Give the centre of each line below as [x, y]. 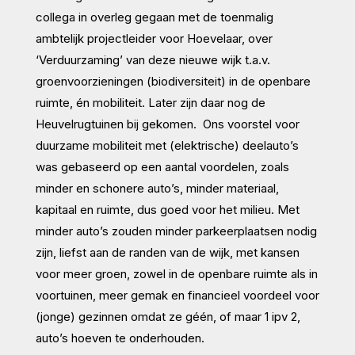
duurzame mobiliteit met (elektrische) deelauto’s [167, 145]
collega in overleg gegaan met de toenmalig [154, 17]
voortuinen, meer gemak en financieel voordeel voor [177, 295]
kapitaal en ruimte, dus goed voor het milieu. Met [167, 209]
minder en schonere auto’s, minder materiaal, [157, 188]
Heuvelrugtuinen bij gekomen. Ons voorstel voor [167, 124]
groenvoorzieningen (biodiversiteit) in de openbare [173, 81]
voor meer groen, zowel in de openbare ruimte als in [176, 273]
